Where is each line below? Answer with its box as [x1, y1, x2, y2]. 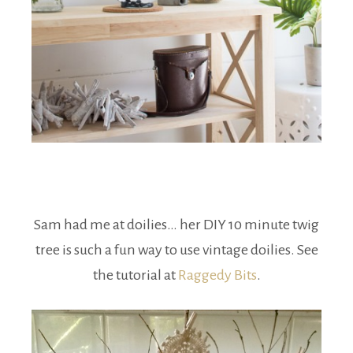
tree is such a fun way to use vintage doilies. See [35, 242, 318, 258]
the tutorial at [92, 267, 178, 284]
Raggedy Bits [177, 267, 257, 284]
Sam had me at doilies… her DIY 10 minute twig [34, 217, 319, 233]
